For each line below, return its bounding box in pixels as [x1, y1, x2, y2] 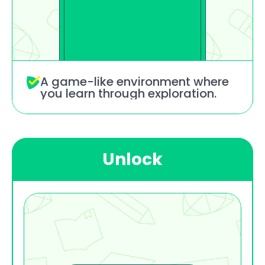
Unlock [102, 148, 163, 171]
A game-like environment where [40, 73, 229, 90]
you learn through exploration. [40, 85, 216, 102]
